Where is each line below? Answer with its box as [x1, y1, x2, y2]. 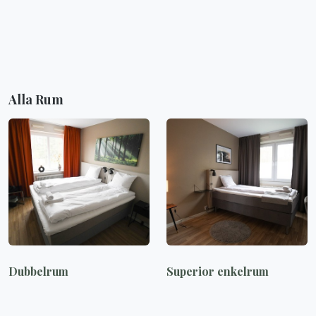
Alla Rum [8, 91, 63, 108]
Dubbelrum [8, 264, 68, 279]
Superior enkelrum [166, 264, 269, 279]
